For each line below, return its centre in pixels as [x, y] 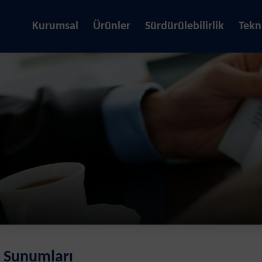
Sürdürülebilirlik [185, 26]
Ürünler [112, 26]
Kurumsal [55, 26]
